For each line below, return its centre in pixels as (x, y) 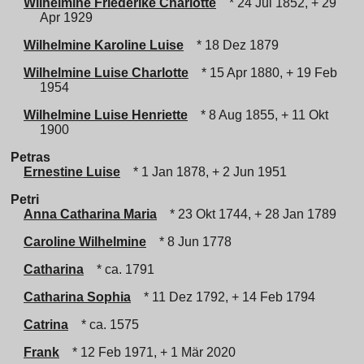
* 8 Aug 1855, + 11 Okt (261, 115)
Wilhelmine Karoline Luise (104, 45)
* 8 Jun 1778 (192, 242)
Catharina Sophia (77, 297)
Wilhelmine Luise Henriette (106, 115)
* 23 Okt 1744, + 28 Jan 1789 (250, 214)
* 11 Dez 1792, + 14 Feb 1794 (226, 297)
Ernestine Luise (72, 172)
